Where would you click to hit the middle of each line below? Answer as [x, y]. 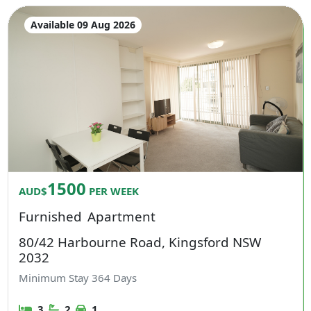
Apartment [121, 216]
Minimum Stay [56, 278]
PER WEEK [113, 191]
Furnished [51, 216]
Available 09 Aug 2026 [83, 25]
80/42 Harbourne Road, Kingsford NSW [140, 242]
